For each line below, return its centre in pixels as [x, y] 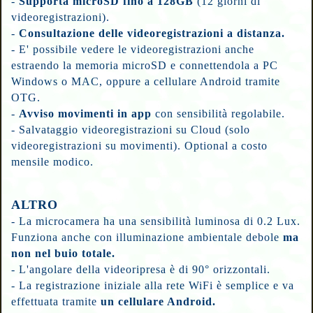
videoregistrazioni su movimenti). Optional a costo [140, 146]
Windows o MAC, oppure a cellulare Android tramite [146, 81]
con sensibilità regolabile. [220, 114]
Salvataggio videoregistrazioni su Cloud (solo [135, 130]
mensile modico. [53, 162]
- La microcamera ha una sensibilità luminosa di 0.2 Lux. [156, 221]
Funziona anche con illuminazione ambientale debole [147, 237]
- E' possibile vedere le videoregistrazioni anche [133, 49]
